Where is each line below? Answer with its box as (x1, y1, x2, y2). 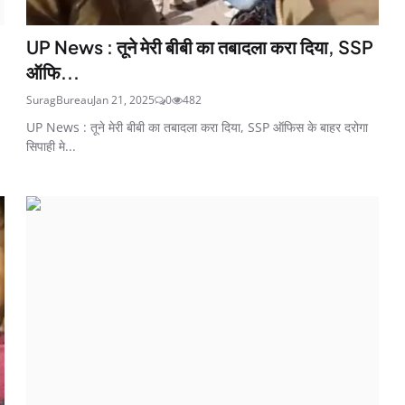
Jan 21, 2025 (93, 91, 155, 108)
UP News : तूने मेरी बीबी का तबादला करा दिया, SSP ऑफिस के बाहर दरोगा (26, 118, 369, 136)
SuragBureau (26, 91, 94, 108)
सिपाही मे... (26, 137, 77, 155)
